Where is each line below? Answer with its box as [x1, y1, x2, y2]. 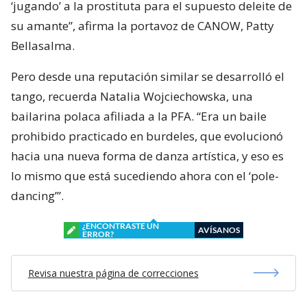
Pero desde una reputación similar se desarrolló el [11, 68, 284, 84]
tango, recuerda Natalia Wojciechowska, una [11, 88, 253, 104]
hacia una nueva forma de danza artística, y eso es [11, 147, 284, 164]
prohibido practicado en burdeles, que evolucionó [11, 127, 283, 144]
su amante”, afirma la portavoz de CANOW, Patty [11, 17, 274, 34]
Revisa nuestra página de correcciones [27, 266, 199, 280]
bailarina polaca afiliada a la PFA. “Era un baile [11, 108, 267, 124]
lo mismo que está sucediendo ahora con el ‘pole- [11, 167, 279, 184]
